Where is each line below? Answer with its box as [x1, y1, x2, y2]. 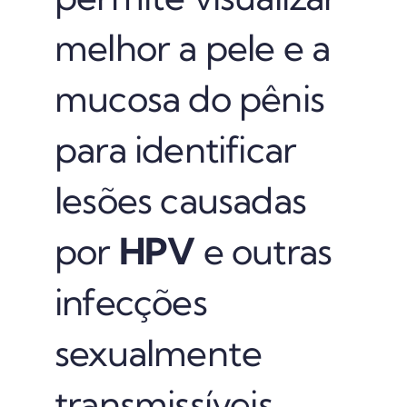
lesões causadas [54, 177, 306, 223]
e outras [194, 228, 333, 273]
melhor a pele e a [54, 25, 331, 70]
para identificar [54, 126, 297, 172]
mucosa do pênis [54, 75, 324, 121]
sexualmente [54, 330, 263, 375]
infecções [54, 279, 207, 324]
